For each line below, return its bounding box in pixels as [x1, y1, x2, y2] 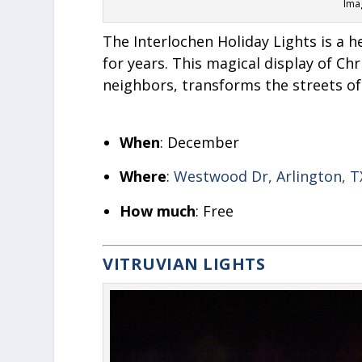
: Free [195, 200, 234, 221]
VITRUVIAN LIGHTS [103, 252, 266, 275]
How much [119, 200, 196, 221]
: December [159, 132, 239, 152]
